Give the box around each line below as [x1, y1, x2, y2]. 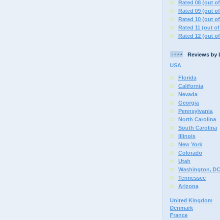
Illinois [178, 133, 195, 139]
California [178, 83, 203, 89]
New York [178, 141, 202, 147]
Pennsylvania [178, 108, 213, 114]
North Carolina [178, 116, 216, 122]
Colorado [178, 150, 202, 156]
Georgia [178, 100, 199, 106]
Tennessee [178, 175, 206, 181]
